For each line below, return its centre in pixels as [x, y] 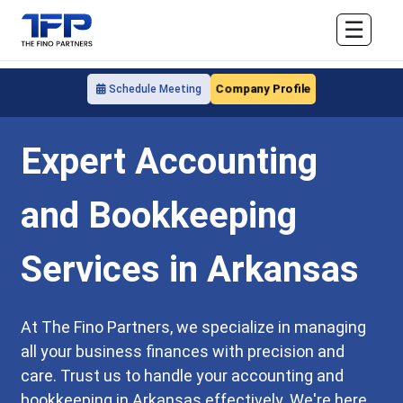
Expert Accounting [170, 161]
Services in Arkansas [190, 269]
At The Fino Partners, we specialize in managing [194, 327]
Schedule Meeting [154, 89]
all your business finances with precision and [183, 351]
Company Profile [263, 89]
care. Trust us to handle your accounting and [183, 376]
